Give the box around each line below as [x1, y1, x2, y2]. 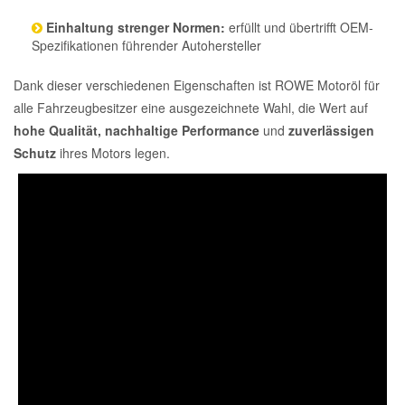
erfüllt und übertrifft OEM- [225, 18, 373, 36]
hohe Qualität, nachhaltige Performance [14, 121, 259, 139]
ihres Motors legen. [56, 144, 170, 162]
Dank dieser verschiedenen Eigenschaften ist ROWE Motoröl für [14, 76, 380, 94]
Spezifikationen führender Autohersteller [32, 36, 261, 54]
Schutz [14, 144, 56, 162]
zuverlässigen [288, 121, 374, 139]
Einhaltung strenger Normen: [46, 18, 225, 36]
